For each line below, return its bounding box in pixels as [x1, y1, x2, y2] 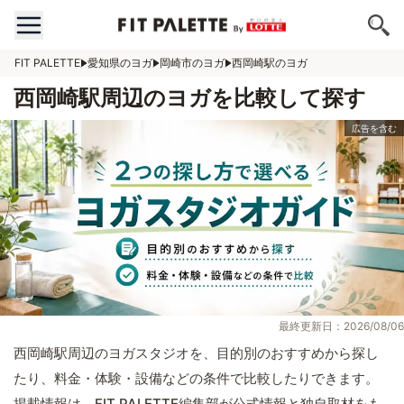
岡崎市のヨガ [160, 56, 225, 69]
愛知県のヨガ [87, 56, 152, 69]
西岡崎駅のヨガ [232, 56, 308, 69]
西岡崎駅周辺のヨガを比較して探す [14, 85, 366, 111]
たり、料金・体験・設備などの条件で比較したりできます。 [14, 370, 379, 388]
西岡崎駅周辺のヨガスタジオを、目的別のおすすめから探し [14, 344, 379, 363]
